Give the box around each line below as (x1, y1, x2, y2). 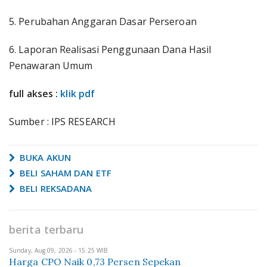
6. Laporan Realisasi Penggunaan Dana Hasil (9, 43, 212, 56)
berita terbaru (9, 222, 84, 237)
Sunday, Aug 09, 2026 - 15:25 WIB (9, 246, 108, 254)
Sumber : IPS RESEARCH (9, 115, 116, 128)
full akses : (9, 87, 61, 100)
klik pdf (60, 87, 95, 100)
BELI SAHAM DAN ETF (17, 167, 111, 179)
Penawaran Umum (9, 59, 93, 72)
